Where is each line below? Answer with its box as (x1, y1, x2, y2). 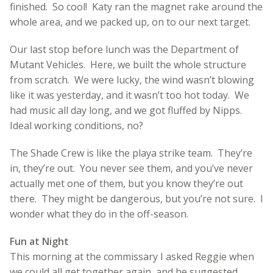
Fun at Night (10, 234, 69, 248)
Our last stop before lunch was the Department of (10, 42, 239, 56)
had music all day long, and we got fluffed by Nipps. (10, 103, 244, 117)
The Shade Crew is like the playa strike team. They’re (10, 146, 252, 160)
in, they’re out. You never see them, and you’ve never (10, 161, 253, 175)
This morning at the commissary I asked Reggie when (10, 249, 254, 263)
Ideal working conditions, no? (10, 118, 143, 132)
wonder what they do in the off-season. (10, 207, 188, 221)
